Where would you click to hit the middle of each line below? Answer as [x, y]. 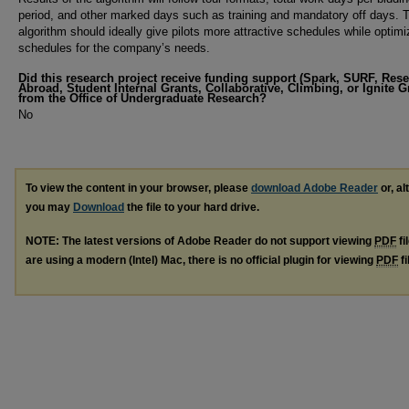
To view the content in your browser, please [138, 188]
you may [49, 207]
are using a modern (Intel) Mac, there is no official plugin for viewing [201, 260]
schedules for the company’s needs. [114, 48]
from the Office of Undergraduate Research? [142, 98]
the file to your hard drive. [192, 207]
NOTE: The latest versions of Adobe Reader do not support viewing [200, 241]
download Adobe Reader [315, 188]
